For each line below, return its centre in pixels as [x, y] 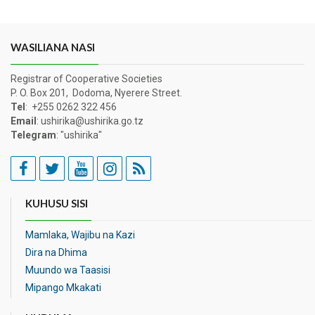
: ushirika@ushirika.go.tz [90, 121]
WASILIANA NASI [53, 47]
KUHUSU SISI [57, 203]
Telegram [33, 135]
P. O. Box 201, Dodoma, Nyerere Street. [96, 93]
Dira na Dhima [56, 252]
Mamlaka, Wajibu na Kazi [80, 235]
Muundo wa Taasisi [68, 270]
